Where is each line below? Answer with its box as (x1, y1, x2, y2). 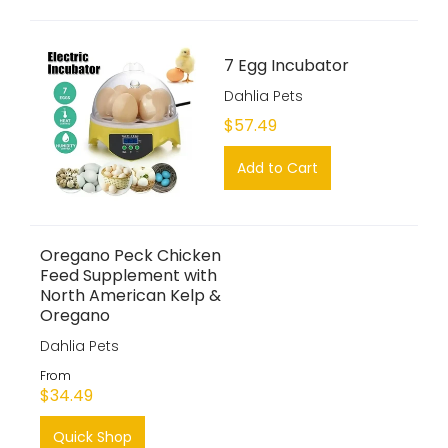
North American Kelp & (40, 284, 221, 307)
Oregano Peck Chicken (40, 244, 221, 267)
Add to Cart (237, 158, 318, 178)
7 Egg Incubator (224, 54, 349, 77)
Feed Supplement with (40, 264, 217, 287)
